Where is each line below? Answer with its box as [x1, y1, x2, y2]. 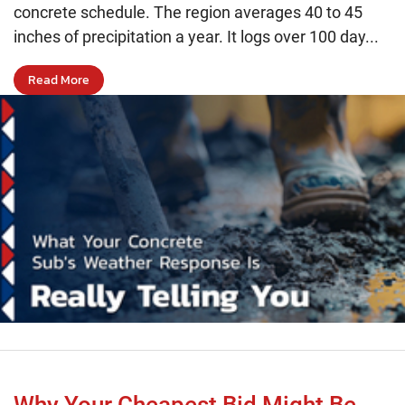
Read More [28, 70, 89, 89]
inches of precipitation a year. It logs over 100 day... [14, 27, 379, 47]
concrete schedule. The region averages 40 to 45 [14, 3, 363, 23]
